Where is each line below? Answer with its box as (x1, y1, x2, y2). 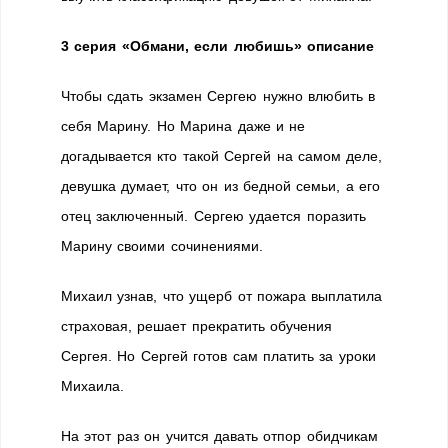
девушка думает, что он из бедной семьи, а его (61, 178, 381, 194)
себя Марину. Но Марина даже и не (61, 118, 306, 134)
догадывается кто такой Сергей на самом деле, (61, 148, 383, 164)
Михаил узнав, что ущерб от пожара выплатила (61, 288, 383, 304)
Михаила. (61, 378, 124, 394)
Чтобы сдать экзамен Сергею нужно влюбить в (61, 88, 376, 104)
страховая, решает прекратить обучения (61, 318, 333, 334)
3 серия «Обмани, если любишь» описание (61, 38, 374, 54)
